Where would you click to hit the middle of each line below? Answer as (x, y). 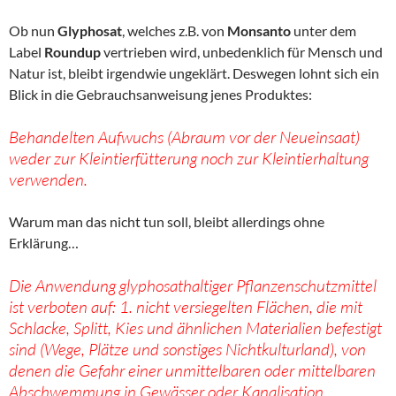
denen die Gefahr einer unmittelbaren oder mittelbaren (192, 371)
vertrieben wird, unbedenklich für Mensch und (242, 52)
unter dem (324, 31)
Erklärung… (44, 243)
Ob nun (33, 31)
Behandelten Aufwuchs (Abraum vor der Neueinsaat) (184, 137)
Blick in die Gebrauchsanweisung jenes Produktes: (160, 95)
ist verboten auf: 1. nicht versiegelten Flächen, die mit (186, 307)
